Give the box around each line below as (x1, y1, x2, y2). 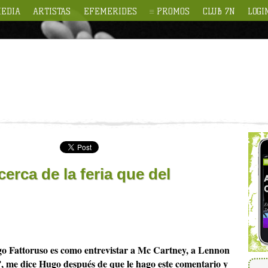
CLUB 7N (202, 6, 235, 17)
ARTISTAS (33, 6, 71, 17)
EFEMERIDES (83, 6, 137, 17)
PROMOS (157, 6, 190, 17)
